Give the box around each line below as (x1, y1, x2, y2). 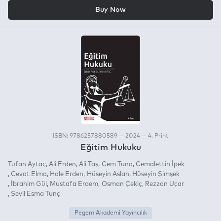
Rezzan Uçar (145, 181, 184, 187)
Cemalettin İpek (135, 161, 184, 168)
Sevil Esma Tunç (11, 190, 61, 197)
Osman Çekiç (101, 181, 142, 187)
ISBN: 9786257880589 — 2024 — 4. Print (53, 133, 168, 139)
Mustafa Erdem (50, 181, 99, 187)
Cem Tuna (101, 161, 133, 168)
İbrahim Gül (11, 181, 47, 187)
